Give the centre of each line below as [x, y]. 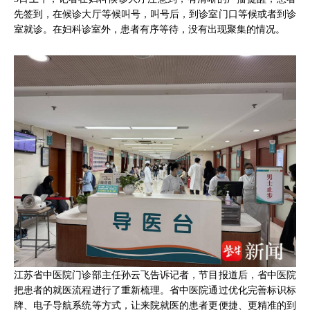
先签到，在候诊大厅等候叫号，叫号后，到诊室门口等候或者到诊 [155, 13]
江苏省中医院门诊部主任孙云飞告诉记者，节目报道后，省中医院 [155, 275]
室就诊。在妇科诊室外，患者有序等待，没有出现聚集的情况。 [149, 29]
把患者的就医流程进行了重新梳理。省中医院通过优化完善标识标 [155, 290]
